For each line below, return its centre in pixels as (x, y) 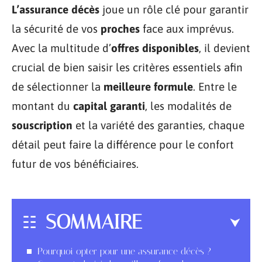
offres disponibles (155, 48)
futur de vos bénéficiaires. (75, 164)
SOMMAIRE (94, 222)
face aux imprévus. (187, 29)
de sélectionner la (58, 87)
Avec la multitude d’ (61, 48)
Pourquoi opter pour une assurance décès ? (124, 251)
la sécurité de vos (56, 29)
